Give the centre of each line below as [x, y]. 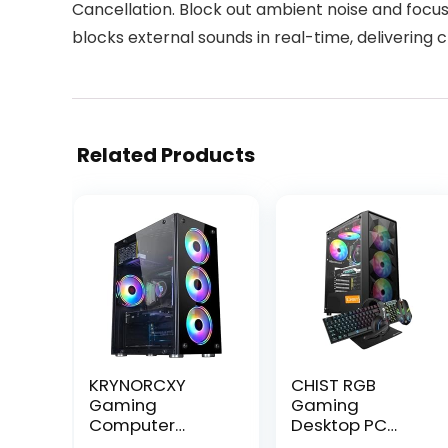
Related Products [166, 155]
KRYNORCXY [137, 385]
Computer [131, 425]
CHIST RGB [333, 385]
